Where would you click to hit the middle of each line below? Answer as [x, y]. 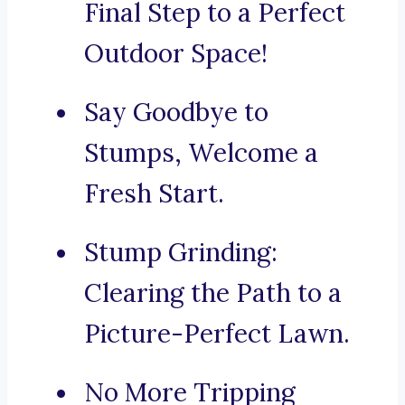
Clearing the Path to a [213, 293]
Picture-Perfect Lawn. [217, 334]
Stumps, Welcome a [201, 153]
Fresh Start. [154, 194]
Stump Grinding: [181, 253]
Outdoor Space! [176, 54]
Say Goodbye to [176, 113]
